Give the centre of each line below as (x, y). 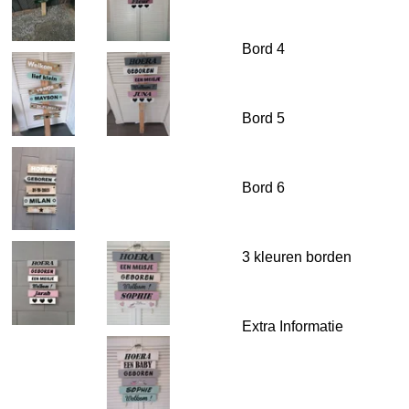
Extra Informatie (293, 327)
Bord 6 (263, 188)
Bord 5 (263, 119)
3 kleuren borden (297, 257)
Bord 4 (263, 49)
